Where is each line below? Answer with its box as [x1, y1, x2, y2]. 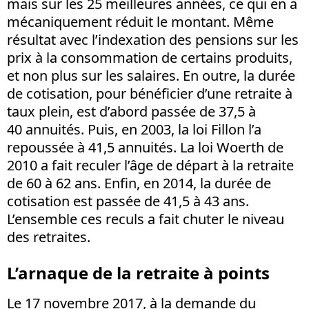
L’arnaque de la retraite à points [7, 261, 270, 284]
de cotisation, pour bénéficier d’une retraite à [7, 83, 292, 103]
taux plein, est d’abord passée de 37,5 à [7, 101, 256, 121]
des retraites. [7, 227, 90, 246]
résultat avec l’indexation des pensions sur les [7, 30, 299, 49]
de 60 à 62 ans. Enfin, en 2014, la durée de [7, 173, 271, 192]
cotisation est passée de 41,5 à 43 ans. [7, 191, 249, 210]
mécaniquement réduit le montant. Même [7, 12, 274, 31]
